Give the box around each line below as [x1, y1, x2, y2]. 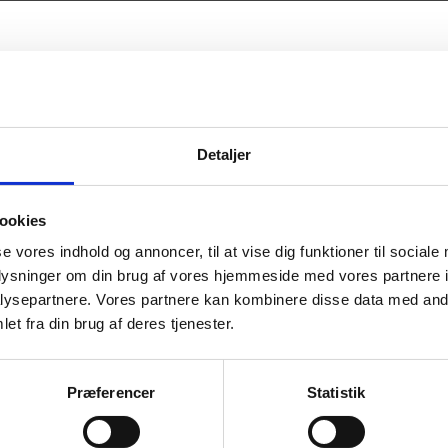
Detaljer [196, 146, 252, 164]
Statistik [307, 384, 365, 402]
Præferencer [66, 384, 156, 402]
